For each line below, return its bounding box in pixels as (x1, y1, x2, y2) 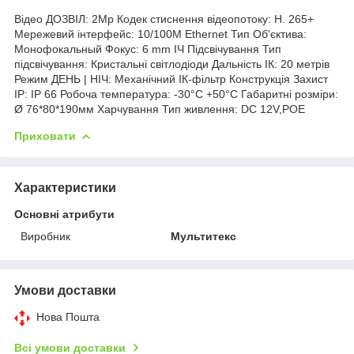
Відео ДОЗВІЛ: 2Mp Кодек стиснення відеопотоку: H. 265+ (14, 12, 314, 25)
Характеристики (14, 180, 116, 194)
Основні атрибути (14, 207, 115, 220)
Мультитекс (171, 229, 237, 243)
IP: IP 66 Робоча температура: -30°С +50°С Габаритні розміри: (14, 87, 338, 100)
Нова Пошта (36, 310, 100, 323)
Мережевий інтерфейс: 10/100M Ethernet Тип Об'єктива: (14, 27, 307, 40)
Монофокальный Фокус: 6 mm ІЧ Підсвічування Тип (14, 42, 281, 55)
